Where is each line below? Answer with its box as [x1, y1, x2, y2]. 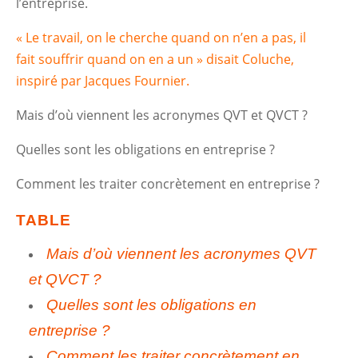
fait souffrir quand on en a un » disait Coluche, [16, 50, 295, 68]
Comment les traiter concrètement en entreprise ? [16, 175, 320, 193]
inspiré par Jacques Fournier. [16, 72, 190, 89]
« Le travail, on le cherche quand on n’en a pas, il [16, 29, 307, 46]
